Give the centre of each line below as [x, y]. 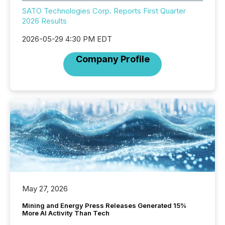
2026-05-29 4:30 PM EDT [67, 39]
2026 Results [44, 21]
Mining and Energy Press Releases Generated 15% [104, 206]
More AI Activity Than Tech [66, 213]
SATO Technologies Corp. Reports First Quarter [104, 11]
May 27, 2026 [45, 189]
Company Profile [113, 59]
